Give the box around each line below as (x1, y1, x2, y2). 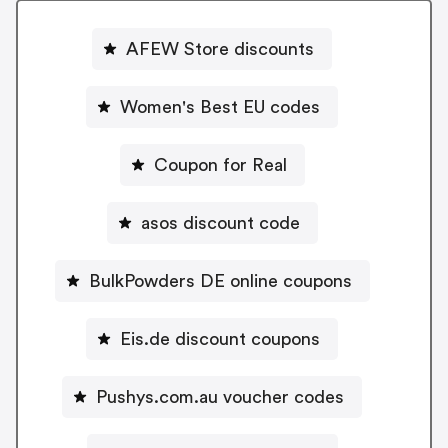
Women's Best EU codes (120, 97, 320, 116)
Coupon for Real (153, 155, 287, 174)
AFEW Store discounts (126, 39, 314, 58)
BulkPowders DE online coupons (88, 271, 352, 290)
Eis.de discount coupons (120, 329, 320, 348)
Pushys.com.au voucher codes (96, 387, 344, 406)
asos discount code (140, 213, 300, 232)
